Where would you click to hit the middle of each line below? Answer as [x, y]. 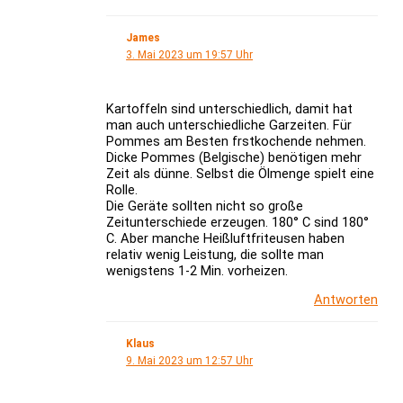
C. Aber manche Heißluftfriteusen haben [225, 238]
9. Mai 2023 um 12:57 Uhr [190, 360]
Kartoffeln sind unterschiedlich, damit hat [229, 108]
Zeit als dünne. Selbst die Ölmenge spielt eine [240, 173]
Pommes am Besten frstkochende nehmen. [236, 141]
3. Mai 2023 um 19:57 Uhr [190, 54]
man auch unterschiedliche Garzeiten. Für [228, 125]
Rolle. [121, 189]
